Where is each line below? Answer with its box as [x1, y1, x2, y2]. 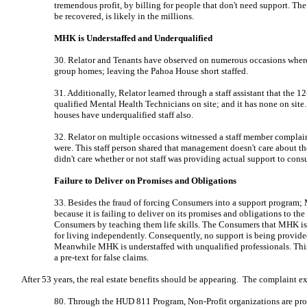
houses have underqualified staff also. [54, 110, 193, 120]
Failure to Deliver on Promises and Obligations [54, 175, 236, 186]
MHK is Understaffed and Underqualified [54, 33, 212, 43]
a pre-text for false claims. [54, 252, 149, 262]
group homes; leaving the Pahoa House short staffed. [54, 66, 248, 76]
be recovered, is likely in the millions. [54, 11, 194, 21]
